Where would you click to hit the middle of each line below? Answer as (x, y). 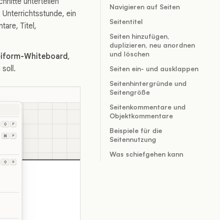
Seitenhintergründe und (148, 83)
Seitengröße (130, 92)
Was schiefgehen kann (146, 154)
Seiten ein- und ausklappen (154, 69)
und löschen (129, 54)
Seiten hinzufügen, (139, 36)
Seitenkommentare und (148, 107)
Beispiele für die (136, 130)
